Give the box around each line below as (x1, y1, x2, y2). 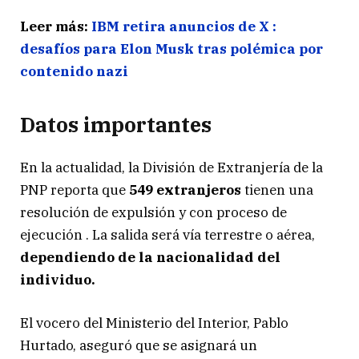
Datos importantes (20, 111, 212, 139)
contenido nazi (20, 63, 128, 81)
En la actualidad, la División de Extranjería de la (20, 158, 323, 176)
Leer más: (20, 18, 91, 36)
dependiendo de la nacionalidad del (20, 248, 280, 266)
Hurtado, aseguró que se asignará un (20, 336, 257, 354)
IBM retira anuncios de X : (91, 18, 276, 36)
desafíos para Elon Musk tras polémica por (20, 40, 323, 58)
